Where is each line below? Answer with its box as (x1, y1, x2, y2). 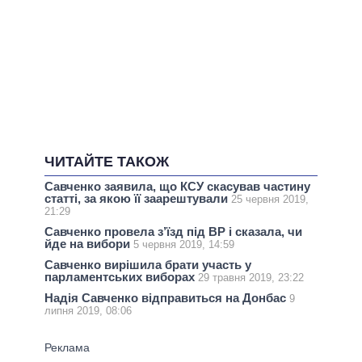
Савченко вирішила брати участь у (44, 258, 251, 272)
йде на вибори (44, 237, 133, 251)
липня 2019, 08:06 (44, 305, 132, 318)
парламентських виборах (44, 270, 198, 284)
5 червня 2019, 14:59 (133, 238, 234, 251)
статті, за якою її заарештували (44, 191, 231, 205)
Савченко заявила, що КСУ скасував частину (44, 179, 310, 193)
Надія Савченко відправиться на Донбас (44, 291, 289, 305)
